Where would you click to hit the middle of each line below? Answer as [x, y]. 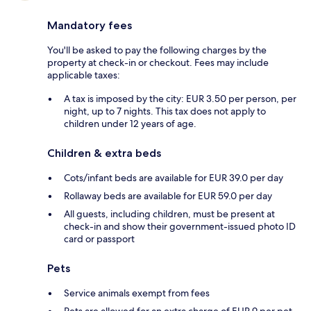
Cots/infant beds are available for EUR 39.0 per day [174, 177]
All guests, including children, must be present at [169, 213]
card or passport [99, 238]
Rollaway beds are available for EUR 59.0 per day [168, 195]
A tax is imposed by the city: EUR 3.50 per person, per [180, 98]
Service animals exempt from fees [137, 293]
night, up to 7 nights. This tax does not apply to [165, 111]
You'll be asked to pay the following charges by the [157, 50]
